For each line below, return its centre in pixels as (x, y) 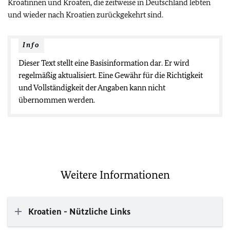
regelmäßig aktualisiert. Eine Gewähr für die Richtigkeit (111, 75)
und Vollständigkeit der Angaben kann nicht (92, 88)
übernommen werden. (57, 100)
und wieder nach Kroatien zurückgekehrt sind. (85, 15)
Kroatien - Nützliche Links (79, 212)
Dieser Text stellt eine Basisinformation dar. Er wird (104, 63)
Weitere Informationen (115, 175)
